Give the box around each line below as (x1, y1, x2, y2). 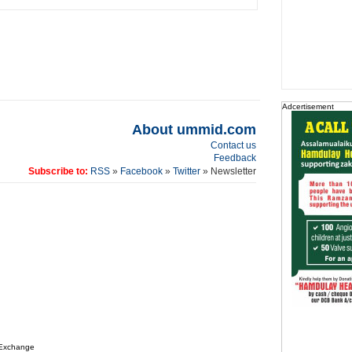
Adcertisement (281, 102, 334, 111)
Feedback (213, 152, 256, 163)
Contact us (210, 140, 256, 151)
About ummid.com (131, 122, 256, 137)
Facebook (119, 166, 163, 177)
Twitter (172, 166, 203, 177)
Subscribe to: (27, 166, 88, 177)
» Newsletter (202, 166, 256, 177)
